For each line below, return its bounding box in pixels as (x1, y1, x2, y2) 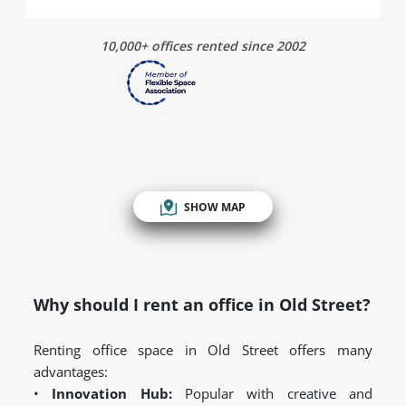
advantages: (34, 362, 108, 382)
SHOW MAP (184, 198, 246, 215)
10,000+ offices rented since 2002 (101, 37, 305, 55)
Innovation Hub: (52, 384, 172, 403)
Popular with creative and (171, 384, 373, 403)
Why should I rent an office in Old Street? (34, 294, 371, 316)
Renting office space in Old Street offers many (34, 341, 372, 360)
